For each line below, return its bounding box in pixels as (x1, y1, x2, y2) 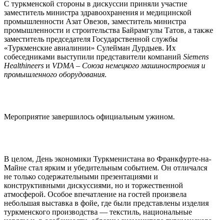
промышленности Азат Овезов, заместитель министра (4, 17, 186, 26)
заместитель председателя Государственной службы (4, 34, 178, 43)
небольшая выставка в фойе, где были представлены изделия (4, 198, 209, 207)
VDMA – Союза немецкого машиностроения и (52, 61, 205, 70)
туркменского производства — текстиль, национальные (4, 207, 192, 216)
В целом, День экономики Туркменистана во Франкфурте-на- (4, 154, 211, 163)
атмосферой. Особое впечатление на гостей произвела (4, 190, 187, 198)
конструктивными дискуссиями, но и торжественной (4, 181, 183, 190)
